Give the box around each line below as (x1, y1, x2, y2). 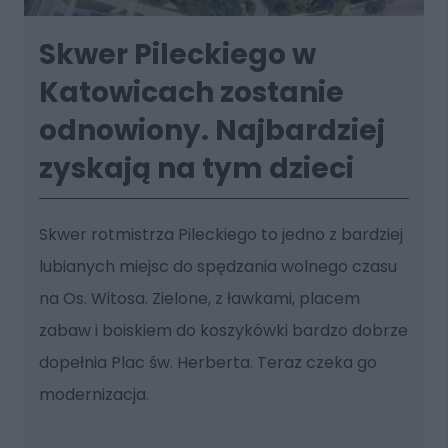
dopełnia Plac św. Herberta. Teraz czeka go (38, 350, 377, 374)
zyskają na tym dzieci (38, 148, 354, 188)
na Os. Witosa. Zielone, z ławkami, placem (38, 286, 360, 310)
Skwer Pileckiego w (38, 34, 316, 74)
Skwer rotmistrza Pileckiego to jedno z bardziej (38, 222, 403, 246)
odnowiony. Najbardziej (38, 110, 385, 150)
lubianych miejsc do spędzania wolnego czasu (38, 254, 397, 278)
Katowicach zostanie (38, 72, 344, 112)
